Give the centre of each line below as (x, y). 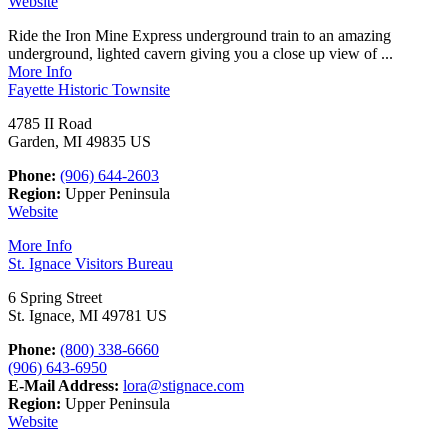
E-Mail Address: (63, 386)
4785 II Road (50, 124)
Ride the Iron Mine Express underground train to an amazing (199, 36)
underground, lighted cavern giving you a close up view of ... (200, 54)
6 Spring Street (55, 298)
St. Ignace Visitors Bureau (90, 264)
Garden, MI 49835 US (79, 142)
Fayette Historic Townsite (89, 90)
